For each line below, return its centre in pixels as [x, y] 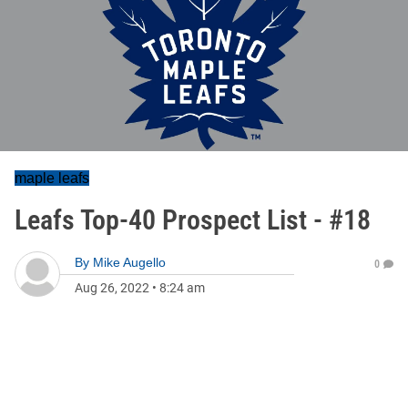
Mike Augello [129, 262]
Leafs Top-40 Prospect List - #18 [193, 220]
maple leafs [52, 178]
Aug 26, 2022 [112, 288]
